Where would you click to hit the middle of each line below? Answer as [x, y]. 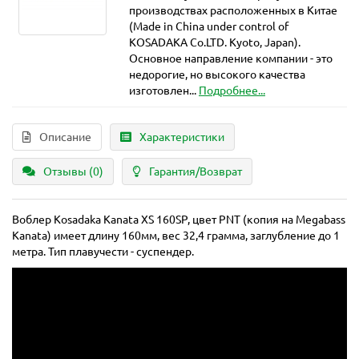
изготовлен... [163, 91]
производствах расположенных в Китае [233, 11]
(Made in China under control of [208, 27]
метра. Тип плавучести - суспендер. [103, 252]
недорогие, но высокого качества [217, 75]
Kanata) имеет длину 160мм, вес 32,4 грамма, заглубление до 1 [176, 236]
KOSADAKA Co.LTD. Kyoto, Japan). [214, 43]
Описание [65, 137]
